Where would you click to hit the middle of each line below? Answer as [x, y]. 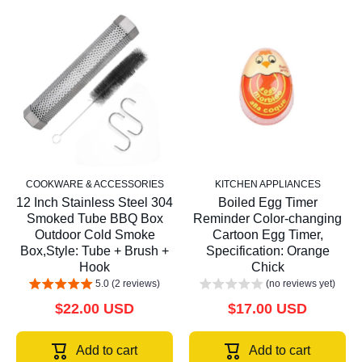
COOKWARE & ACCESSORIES [95, 185]
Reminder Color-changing [267, 219]
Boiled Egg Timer [267, 203]
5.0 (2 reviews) [128, 284]
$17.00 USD [267, 309]
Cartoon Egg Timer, [267, 235]
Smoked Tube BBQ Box [95, 219]
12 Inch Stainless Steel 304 [95, 203]
